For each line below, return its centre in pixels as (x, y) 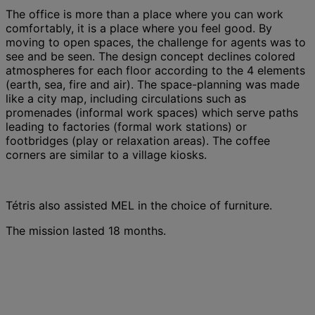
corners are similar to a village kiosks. (106, 154)
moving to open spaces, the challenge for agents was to (156, 42)
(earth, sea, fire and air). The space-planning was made (153, 84)
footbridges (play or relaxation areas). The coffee (138, 140)
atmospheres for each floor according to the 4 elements (155, 70)
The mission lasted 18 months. (86, 230)
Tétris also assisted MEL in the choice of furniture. (139, 205)
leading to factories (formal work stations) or (126, 126)
